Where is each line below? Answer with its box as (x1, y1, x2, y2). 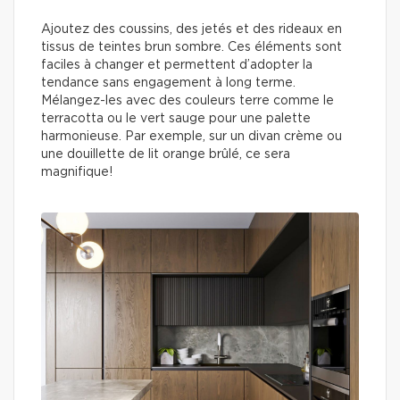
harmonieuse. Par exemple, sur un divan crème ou (41, 129, 342, 143)
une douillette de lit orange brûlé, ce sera (41, 147, 290, 161)
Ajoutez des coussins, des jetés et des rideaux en (41, 22, 342, 36)
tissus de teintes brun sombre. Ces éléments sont (41, 40, 342, 54)
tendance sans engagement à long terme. (41, 76, 296, 89)
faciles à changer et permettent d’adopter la (41, 58, 312, 71)
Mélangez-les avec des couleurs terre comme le (41, 94, 334, 107)
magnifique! (41, 165, 112, 179)
